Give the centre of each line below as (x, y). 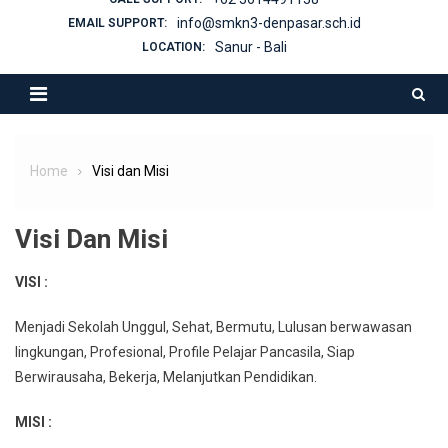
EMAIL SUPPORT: (117, 22)
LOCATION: (173, 46)
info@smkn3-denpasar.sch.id (268, 22)
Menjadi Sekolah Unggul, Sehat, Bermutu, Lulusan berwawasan (213, 326)
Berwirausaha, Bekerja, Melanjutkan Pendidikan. (166, 376)
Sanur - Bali (250, 46)
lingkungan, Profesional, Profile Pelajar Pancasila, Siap (185, 351)
